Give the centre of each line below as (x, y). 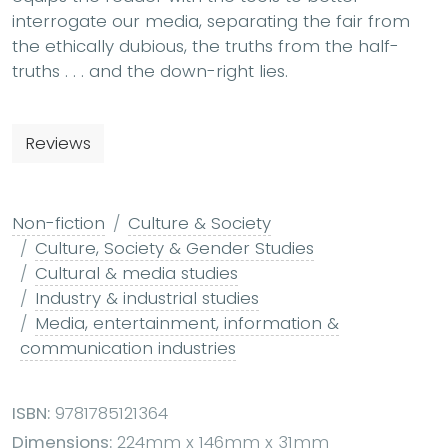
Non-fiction (58, 222)
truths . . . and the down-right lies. (150, 70)
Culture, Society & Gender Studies (174, 247)
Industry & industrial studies (147, 297)
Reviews (58, 142)
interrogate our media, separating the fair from (211, 20)
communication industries (128, 347)
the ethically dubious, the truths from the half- (205, 45)
